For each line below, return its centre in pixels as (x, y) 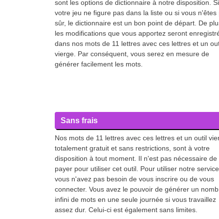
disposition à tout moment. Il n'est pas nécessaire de (136, 158)
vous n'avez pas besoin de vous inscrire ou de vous (134, 179)
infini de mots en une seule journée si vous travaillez (135, 199)
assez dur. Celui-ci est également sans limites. (126, 210)
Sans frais (79, 120)
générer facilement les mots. (99, 64)
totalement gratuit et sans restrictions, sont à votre (132, 148)
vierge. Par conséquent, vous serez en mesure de (132, 54)
